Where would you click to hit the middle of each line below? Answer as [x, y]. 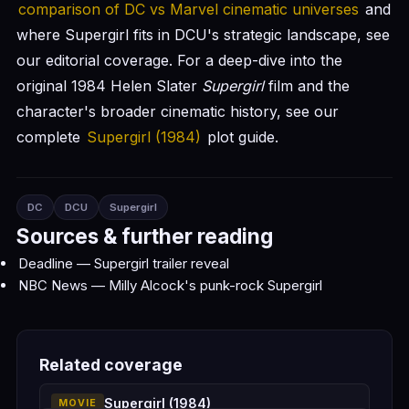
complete [51, 137]
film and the [307, 86]
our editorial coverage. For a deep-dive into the [179, 60]
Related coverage [111, 365]
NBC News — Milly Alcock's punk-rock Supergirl [170, 285]
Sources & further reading [145, 236]
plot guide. [241, 137]
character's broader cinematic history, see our [178, 111]
